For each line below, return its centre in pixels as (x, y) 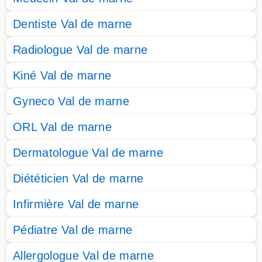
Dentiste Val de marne (73, 24)
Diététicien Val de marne (78, 178)
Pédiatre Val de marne (73, 230)
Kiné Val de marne (62, 75)
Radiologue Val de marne (80, 50)
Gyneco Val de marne (71, 101)
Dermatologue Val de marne (88, 153)
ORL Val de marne (63, 127)
